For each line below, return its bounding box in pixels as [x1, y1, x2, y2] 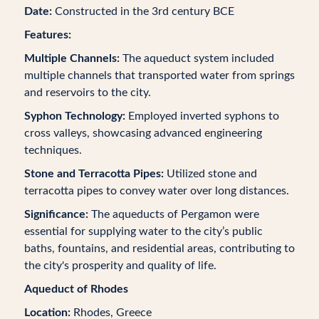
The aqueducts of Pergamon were [88, 209, 259, 220]
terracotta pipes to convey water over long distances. [23, 185, 289, 197]
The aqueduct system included [119, 53, 274, 64]
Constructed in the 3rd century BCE [51, 6, 234, 17]
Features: [23, 29, 71, 41]
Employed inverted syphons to [125, 110, 279, 122]
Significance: [23, 209, 88, 220]
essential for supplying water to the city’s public [23, 226, 263, 237]
